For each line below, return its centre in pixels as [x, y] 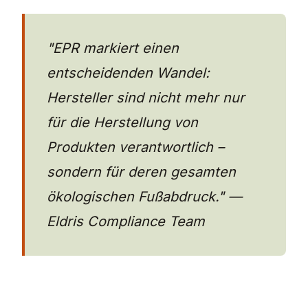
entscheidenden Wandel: [128, 73]
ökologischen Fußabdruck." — [144, 197]
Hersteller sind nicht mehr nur [146, 98]
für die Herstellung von [122, 123]
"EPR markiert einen [113, 48]
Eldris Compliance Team [126, 222]
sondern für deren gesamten [141, 172]
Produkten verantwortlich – [135, 147]
